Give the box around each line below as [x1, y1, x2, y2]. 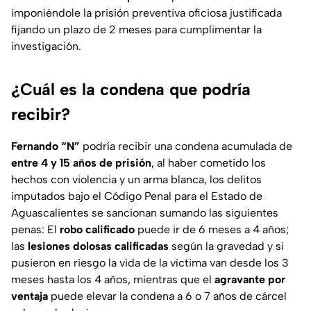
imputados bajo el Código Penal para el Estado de [11, 190, 262, 203]
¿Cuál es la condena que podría [11, 79, 251, 100]
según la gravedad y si [169, 239, 284, 253]
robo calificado [60, 223, 135, 237]
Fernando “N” [11, 140, 80, 153]
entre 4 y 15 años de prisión [11, 156, 151, 170]
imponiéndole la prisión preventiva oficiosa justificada [11, 6, 282, 20]
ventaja [11, 289, 48, 303]
